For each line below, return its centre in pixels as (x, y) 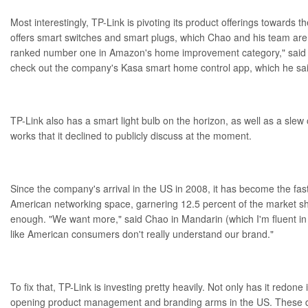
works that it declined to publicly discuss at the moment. (131, 135)
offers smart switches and (67, 37)
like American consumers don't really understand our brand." (142, 233)
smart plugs (149, 37)
